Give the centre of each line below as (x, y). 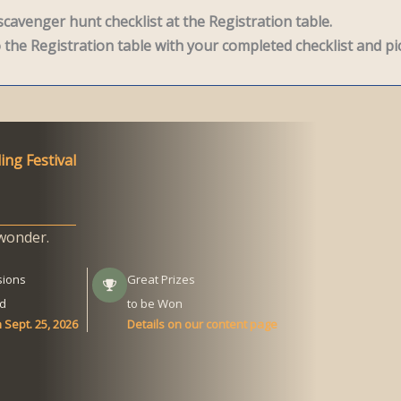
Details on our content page (202, 324)
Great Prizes (161, 279)
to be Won (155, 303)
